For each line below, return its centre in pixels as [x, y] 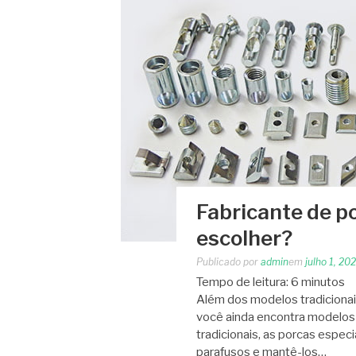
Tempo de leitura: [244, 282]
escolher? [244, 238]
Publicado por [228, 262]
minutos [323, 282]
